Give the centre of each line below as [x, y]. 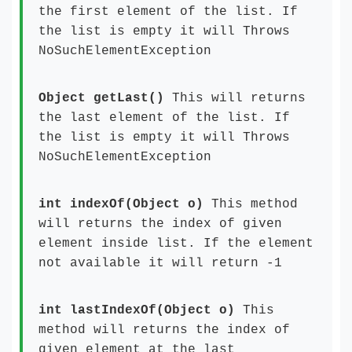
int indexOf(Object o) [125, 204]
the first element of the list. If [168, 12]
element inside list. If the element [176, 244]
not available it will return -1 [160, 263]
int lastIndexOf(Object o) [137, 310]
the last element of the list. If [164, 118]
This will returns [239, 98]
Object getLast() [105, 98]
